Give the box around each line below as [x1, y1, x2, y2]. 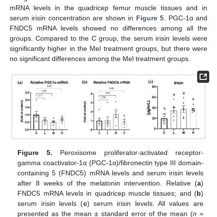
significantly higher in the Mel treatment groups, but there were [10, 44, 207, 52]
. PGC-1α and [164, 14, 208, 22]
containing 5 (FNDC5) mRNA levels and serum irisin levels [17, 169, 203, 177]
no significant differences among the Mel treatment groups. [10, 54, 190, 62]
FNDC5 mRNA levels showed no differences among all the [10, 24, 207, 32]
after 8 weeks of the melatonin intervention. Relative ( [17, 179, 197, 187]
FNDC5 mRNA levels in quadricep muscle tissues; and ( [17, 189, 197, 197]
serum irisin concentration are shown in [10, 14, 136, 22]
